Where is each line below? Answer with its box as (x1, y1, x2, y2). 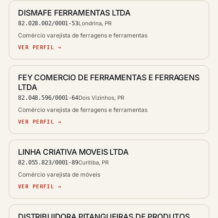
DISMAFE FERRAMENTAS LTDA (18, 8, 131, 18)
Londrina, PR (78, 20, 111, 27)
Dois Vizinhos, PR (78, 94, 124, 101)
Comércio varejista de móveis (18, 171, 100, 178)
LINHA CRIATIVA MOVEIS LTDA (18, 147, 128, 157)
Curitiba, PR (78, 159, 109, 166)
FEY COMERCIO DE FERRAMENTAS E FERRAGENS (18, 73, 200, 82)
